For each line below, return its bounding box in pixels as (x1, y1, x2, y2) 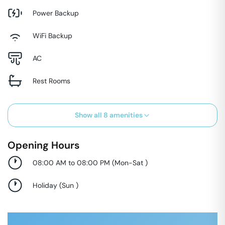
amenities (107, 110, 143, 120)
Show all (74, 110, 103, 120)
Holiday (33, 180, 57, 190)
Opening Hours (8, 139, 79, 152)
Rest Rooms (33, 76, 70, 85)
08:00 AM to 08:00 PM (33, 158, 110, 167)
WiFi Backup (33, 31, 72, 40)
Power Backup (33, 8, 79, 18)
